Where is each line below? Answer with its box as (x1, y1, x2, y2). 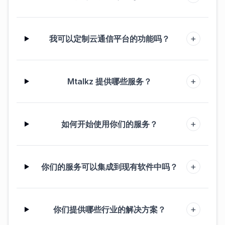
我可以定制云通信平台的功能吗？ (49, 34, 170, 44)
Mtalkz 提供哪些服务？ (67, 76, 152, 86)
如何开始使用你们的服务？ (61, 119, 158, 129)
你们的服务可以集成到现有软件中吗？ (41, 162, 178, 172)
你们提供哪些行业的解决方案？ (53, 204, 166, 214)
